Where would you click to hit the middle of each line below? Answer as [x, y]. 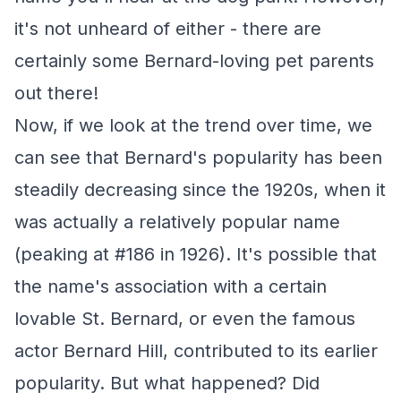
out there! [56, 93]
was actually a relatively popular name [177, 222]
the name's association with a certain [171, 286]
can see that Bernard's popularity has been [198, 158]
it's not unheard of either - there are [168, 29]
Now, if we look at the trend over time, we [193, 125]
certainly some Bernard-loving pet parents [194, 61]
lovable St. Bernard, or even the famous [185, 319]
